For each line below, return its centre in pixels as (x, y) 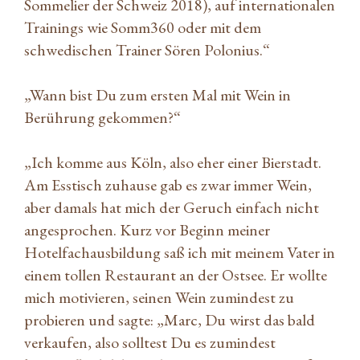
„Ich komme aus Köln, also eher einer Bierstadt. (173, 162)
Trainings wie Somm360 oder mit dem (143, 27)
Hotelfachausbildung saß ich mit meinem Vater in (180, 252)
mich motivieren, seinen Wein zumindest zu (159, 297)
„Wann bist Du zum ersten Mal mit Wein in (157, 94)
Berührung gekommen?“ (102, 117)
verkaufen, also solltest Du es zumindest (150, 342)
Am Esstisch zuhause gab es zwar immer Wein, (168, 184)
